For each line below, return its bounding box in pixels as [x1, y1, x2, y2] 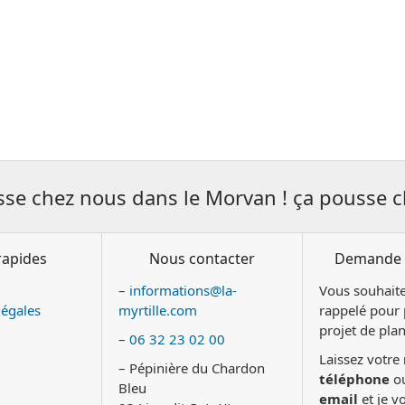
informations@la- [129, 281, 238, 299]
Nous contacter [148, 249, 255, 268]
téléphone [318, 370, 390, 388]
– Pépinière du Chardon [118, 359, 266, 377]
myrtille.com [118, 301, 198, 319]
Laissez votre [318, 350, 403, 368]
